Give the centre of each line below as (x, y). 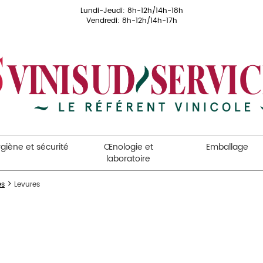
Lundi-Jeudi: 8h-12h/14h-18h (131, 11)
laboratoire (129, 159)
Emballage (227, 147)
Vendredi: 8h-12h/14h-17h (131, 21)
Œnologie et (128, 147)
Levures (27, 185)
